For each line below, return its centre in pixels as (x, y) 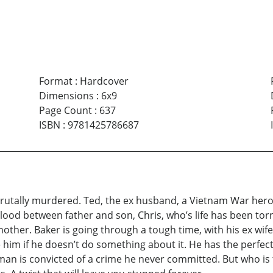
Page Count (65, 110)
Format (55, 81)
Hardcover (104, 81)
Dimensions (66, 95)
